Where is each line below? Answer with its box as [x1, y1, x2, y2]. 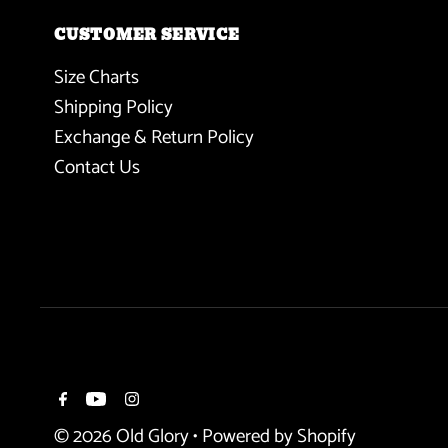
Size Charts [54, 62, 140, 94]
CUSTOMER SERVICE [54, 24, 240, 47]
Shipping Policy [54, 92, 174, 124]
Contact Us [54, 152, 141, 184]
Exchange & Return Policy [54, 122, 255, 154]
